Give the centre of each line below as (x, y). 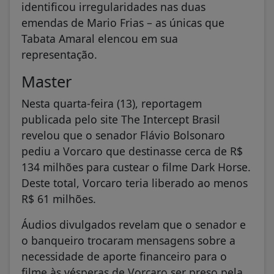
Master (46, 81)
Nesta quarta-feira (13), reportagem (112, 103)
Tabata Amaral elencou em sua (100, 38)
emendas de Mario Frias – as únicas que (123, 22)
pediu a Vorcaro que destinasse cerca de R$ (132, 151)
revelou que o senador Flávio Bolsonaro (123, 135)
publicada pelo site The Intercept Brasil (121, 119)
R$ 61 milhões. (59, 198)
